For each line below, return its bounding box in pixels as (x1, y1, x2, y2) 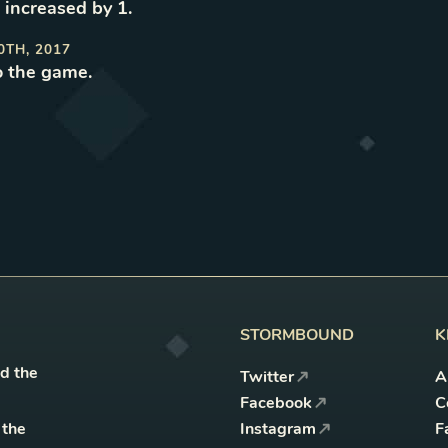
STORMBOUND (240, 323, 354, 346)
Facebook (240, 391, 312, 414)
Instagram (240, 417, 316, 440)
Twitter (240, 365, 294, 388)
